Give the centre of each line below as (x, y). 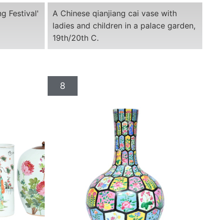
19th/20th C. (75, 38)
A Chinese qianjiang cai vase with (114, 13)
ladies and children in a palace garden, (124, 25)
